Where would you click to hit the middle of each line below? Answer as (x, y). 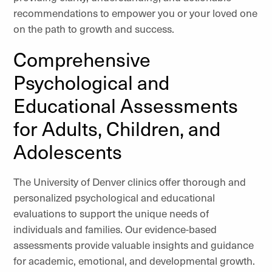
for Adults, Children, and (117, 128)
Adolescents (68, 151)
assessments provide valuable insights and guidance (134, 245)
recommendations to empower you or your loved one (135, 13)
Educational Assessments (126, 105)
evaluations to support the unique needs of (111, 213)
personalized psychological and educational (114, 197)
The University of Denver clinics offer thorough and (130, 182)
